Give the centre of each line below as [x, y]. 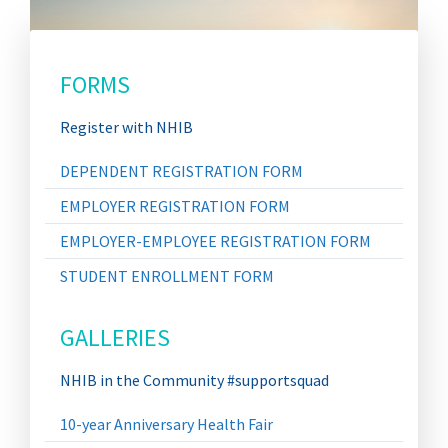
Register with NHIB [126, 127]
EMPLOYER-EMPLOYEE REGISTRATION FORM [215, 241]
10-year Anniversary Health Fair [166, 424]
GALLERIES [115, 337]
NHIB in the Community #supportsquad [194, 380]
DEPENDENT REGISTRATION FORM [181, 171]
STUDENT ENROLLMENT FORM [167, 276]
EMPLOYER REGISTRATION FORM [175, 206]
